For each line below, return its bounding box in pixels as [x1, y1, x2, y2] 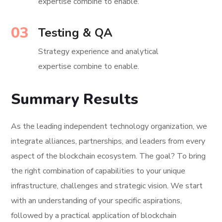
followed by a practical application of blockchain [11, 210, 177, 221]
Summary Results [11, 89, 139, 110]
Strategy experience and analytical [38, 46, 159, 57]
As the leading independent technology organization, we [11, 120, 208, 132]
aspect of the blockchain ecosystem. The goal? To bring [11, 150, 206, 162]
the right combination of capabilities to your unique [11, 165, 186, 176]
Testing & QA [38, 24, 113, 41]
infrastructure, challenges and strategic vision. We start [11, 180, 203, 191]
